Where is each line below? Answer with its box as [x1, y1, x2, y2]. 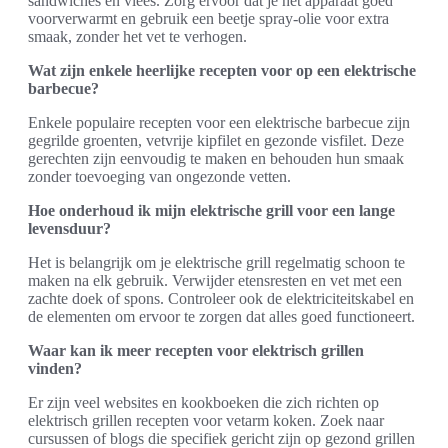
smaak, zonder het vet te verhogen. [28, 28, 247, 45]
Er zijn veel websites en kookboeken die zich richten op [28, 394, 379, 411]
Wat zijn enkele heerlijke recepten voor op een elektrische [28, 62, 416, 79]
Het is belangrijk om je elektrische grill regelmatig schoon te [28, 254, 405, 271]
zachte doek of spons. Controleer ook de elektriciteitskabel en [28, 290, 414, 307]
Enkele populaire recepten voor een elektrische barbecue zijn [28, 114, 410, 131]
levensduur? [28, 220, 111, 237]
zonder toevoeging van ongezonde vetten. [28, 168, 291, 185]
